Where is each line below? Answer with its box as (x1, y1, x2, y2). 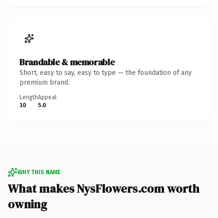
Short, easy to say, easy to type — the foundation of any (19, 68, 192, 77)
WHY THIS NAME (18, 168, 60, 176)
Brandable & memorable (19, 55, 115, 68)
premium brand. (19, 78, 70, 87)
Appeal (38, 93, 56, 101)
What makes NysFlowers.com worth (8, 180, 200, 197)
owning (8, 196, 47, 212)
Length (19, 93, 38, 101)
